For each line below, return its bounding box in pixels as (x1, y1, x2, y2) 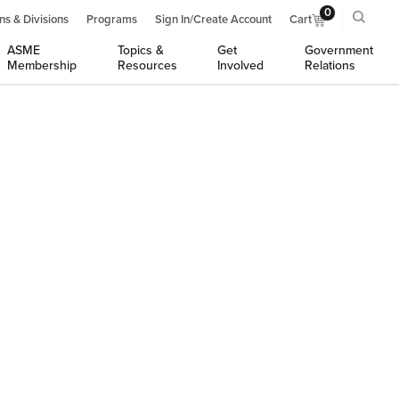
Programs (86, 12, 137, 27)
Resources (117, 58, 177, 73)
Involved (217, 58, 265, 73)
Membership (7, 58, 77, 73)
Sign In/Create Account (155, 12, 272, 27)
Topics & (117, 43, 164, 58)
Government (304, 43, 373, 58)
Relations (304, 58, 355, 73)
